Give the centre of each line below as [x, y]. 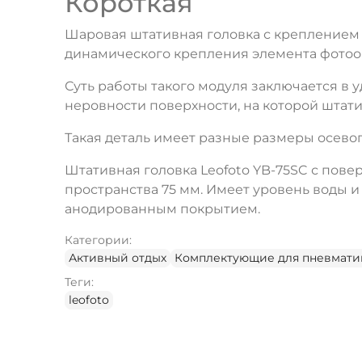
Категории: [98, 240]
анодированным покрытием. [162, 208]
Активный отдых [118, 257]
